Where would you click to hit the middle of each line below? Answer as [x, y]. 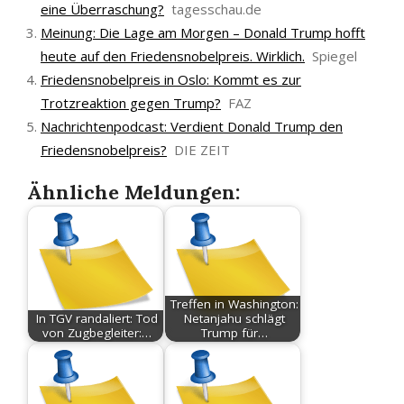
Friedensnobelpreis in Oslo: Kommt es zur [171, 79]
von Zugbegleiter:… [97, 333]
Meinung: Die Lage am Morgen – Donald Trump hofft [203, 32]
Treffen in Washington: [234, 304]
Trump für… [234, 333]
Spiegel [335, 56]
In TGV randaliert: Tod [97, 319]
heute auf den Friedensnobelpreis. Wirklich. [173, 56]
